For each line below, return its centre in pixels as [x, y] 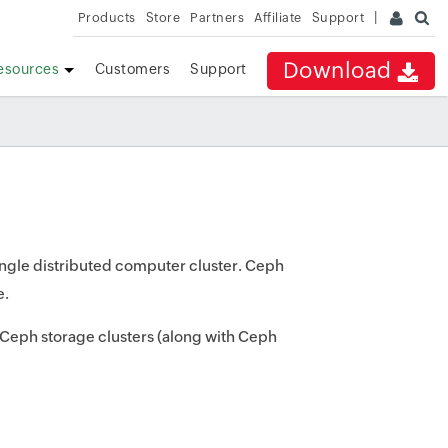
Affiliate [278, 17]
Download [340, 70]
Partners [217, 17]
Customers [132, 69]
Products [106, 17]
